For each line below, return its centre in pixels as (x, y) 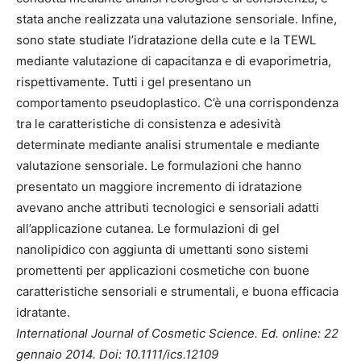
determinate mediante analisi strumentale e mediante (168, 144)
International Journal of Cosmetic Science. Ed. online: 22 (177, 333)
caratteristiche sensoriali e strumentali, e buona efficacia (177, 291)
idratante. (43, 312)
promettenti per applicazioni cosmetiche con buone (163, 270)
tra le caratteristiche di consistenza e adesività (148, 123)
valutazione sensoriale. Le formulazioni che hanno (159, 165)
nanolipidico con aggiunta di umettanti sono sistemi (162, 249)
